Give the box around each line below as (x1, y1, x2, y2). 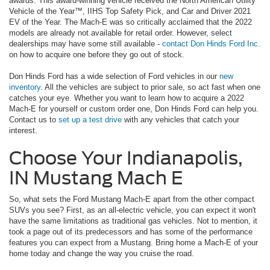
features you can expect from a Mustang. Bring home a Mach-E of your (9, 237, 258, 247)
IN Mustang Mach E (9, 166, 183, 189)
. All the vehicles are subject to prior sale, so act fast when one (40, 82, 260, 92)
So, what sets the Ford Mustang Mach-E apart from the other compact (9, 194, 254, 204)
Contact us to (9, 115, 58, 124)
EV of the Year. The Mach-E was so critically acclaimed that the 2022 (9, 17, 252, 27)
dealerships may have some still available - (9, 39, 162, 48)
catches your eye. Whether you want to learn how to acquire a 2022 (9, 93, 244, 102)
